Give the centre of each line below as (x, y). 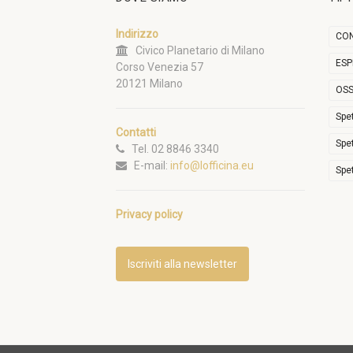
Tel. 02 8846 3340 (172, 149)
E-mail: (149, 166)
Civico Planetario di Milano (197, 51)
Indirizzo (137, 34)
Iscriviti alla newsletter (182, 264)
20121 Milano (149, 84)
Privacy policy (149, 215)
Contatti (136, 133)
